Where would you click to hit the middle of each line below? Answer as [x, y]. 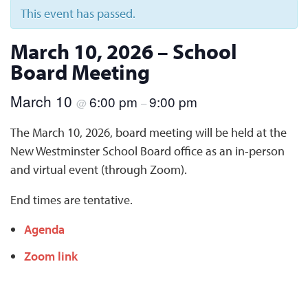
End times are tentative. [71, 199]
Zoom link [51, 256]
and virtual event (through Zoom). [99, 170]
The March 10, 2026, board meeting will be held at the [148, 133]
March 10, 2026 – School [124, 52]
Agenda [44, 229]
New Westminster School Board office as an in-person [147, 151]
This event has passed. [78, 14]
